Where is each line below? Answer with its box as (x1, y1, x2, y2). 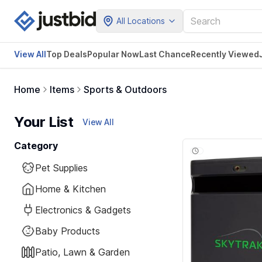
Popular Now (87, 49, 139, 59)
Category (14, 140, 58, 151)
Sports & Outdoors (84, 84, 167, 95)
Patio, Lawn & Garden (35, 246, 130, 258)
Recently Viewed (191, 49, 259, 59)
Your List (14, 113, 74, 130)
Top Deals (46, 49, 87, 59)
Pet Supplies (35, 162, 88, 174)
